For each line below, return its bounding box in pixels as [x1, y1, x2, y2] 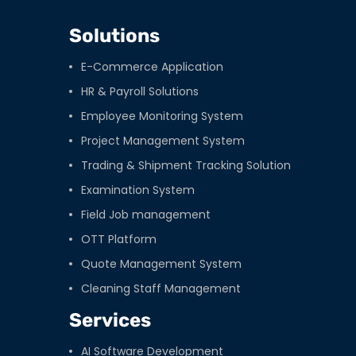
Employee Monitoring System [81, 108, 243, 125]
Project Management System [81, 133, 245, 149]
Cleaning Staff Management [81, 281, 241, 297]
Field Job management [81, 207, 211, 223]
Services [69, 309, 151, 332]
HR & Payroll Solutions [81, 83, 199, 100]
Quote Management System [81, 256, 242, 273]
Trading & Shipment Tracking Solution [81, 157, 291, 174]
